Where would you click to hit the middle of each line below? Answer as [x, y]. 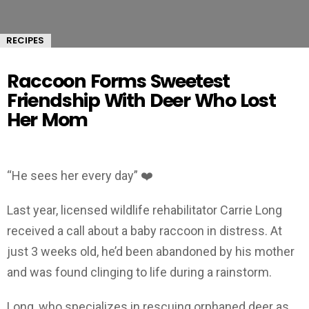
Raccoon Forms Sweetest [118, 81]
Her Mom [47, 120]
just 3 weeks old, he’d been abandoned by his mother [151, 251]
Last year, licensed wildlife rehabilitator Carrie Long [144, 210]
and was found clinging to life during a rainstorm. [139, 272]
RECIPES [25, 41]
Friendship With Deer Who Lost [141, 101]
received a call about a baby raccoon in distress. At [144, 230]
